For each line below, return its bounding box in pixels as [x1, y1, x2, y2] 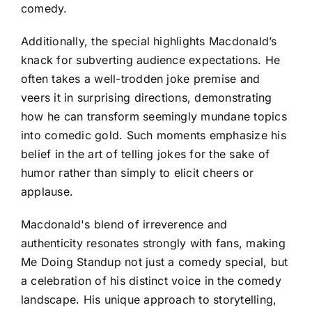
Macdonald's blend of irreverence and [21, 217, 228, 231]
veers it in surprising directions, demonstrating [21, 90, 272, 104]
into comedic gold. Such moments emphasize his [21, 127, 286, 142]
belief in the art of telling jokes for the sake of [21, 146, 270, 161]
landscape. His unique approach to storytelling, [21, 292, 277, 306]
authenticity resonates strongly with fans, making [21, 235, 286, 250]
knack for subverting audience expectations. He [21, 52, 281, 67]
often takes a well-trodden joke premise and [21, 71, 260, 86]
